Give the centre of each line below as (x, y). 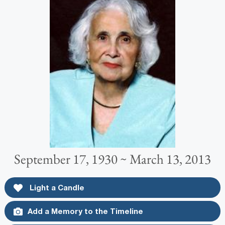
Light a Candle (56, 188)
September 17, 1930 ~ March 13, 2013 (113, 159)
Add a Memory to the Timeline (85, 211)
